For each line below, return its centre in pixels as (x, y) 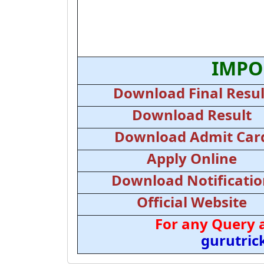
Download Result (192, 115)
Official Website (192, 202)
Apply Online (192, 158)
